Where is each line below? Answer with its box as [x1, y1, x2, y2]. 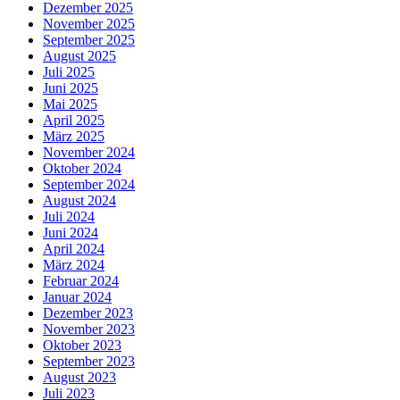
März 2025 [43, 128, 104, 144]
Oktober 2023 [43, 337, 121, 353]
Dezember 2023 [43, 304, 133, 321]
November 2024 [43, 144, 135, 160]
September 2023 [43, 353, 135, 369]
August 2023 [43, 369, 116, 385]
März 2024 [43, 256, 104, 272]
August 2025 [43, 47, 116, 63]
